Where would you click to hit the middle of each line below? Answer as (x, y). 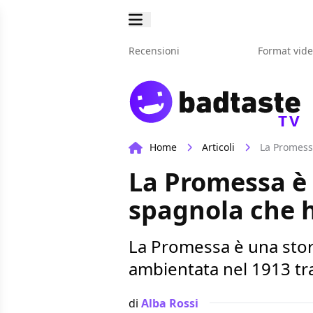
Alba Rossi (170, 303)
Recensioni (154, 51)
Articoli (218, 147)
